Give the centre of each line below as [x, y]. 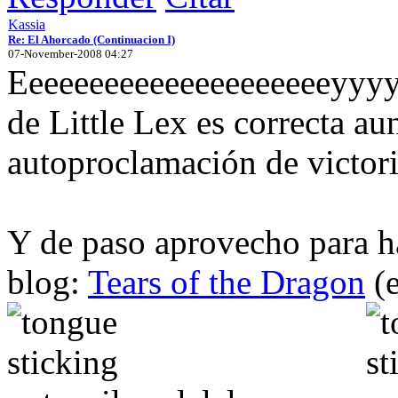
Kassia [27, 24]
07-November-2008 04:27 [71, 53]
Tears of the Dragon [227, 282]
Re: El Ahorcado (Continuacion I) [92, 39]
